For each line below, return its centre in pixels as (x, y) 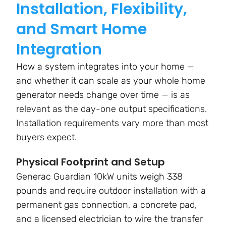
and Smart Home (81, 30)
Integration (59, 50)
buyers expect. (46, 137)
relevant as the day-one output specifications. (111, 109)
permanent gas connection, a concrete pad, (106, 205)
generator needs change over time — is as (103, 95)
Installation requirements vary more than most (112, 123)
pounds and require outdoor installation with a (111, 191)
